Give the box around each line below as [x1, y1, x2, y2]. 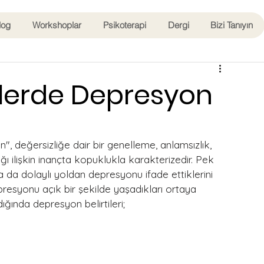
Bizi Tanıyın [210, 19, 253, 31]
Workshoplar [32, 19, 82, 31]
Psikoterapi [103, 19, 147, 31]
